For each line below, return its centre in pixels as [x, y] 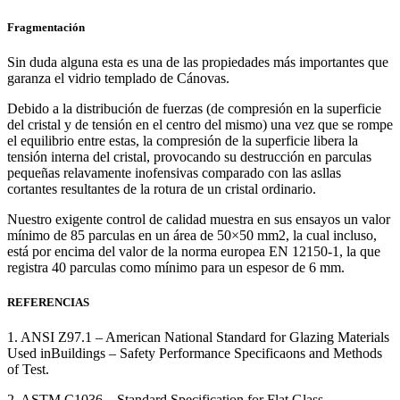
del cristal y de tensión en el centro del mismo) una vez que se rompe [200, 124]
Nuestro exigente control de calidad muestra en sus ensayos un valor [199, 219]
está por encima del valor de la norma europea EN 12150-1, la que [194, 251]
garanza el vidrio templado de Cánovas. [118, 78]
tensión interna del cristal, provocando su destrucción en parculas [189, 156]
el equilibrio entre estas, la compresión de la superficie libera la [183, 140]
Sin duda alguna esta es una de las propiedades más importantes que [198, 62]
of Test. [28, 370]
